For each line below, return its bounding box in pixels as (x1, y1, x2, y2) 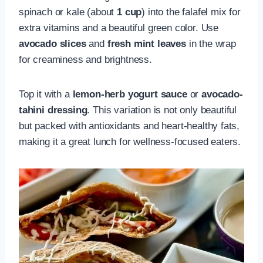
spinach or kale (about (19, 6, 117, 18)
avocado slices (19, 38, 86, 50)
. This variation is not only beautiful (87, 104, 237, 116)
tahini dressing (19, 104, 87, 116)
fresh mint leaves (107, 38, 186, 50)
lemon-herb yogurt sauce (72, 89, 187, 100)
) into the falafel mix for (141, 6, 241, 18)
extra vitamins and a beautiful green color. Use (19, 22, 219, 34)
